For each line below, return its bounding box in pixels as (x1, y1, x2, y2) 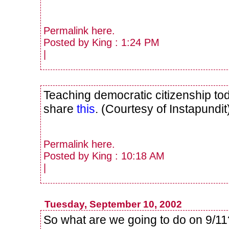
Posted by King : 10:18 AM (43, 150, 165, 162)
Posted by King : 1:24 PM (43, 37, 159, 49)
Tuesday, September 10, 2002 (44, 198, 182, 210)
